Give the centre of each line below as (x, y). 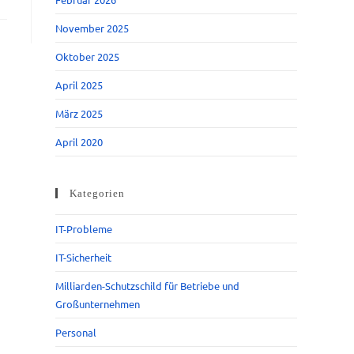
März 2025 (79, 113)
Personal (76, 332)
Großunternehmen (98, 304)
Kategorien (97, 193)
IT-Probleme (84, 229)
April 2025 (79, 85)
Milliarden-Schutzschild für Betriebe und (147, 286)
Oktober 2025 (87, 56)
